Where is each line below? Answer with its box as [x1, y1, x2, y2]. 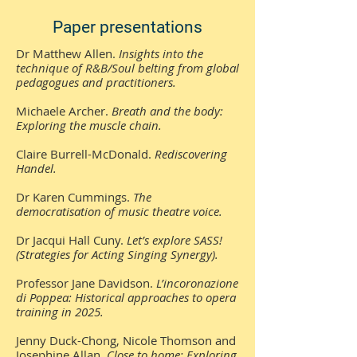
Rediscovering [155, 146, 227, 162]
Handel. [16, 160, 60, 176]
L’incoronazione [156, 275, 238, 291]
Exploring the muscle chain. [16, 117, 165, 133]
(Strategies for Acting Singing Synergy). [16, 246, 222, 262]
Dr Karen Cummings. [16, 189, 133, 205]
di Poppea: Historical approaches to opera [16, 289, 236, 305]
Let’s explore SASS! [127, 232, 222, 248]
